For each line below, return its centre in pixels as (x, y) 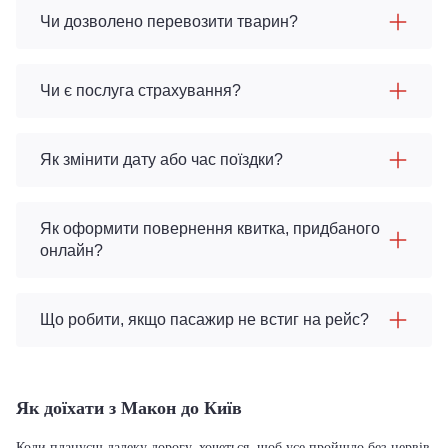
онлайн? (71, 250)
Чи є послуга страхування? (140, 90)
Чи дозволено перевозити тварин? (169, 21)
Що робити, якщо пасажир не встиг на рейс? (204, 319)
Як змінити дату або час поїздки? (161, 159)
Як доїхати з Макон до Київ (129, 408)
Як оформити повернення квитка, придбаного (210, 228)
